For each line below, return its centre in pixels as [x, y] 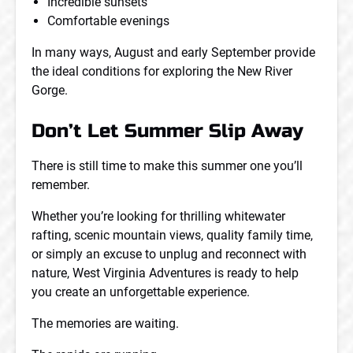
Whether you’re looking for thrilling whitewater [158, 216]
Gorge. [50, 90]
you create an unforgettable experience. [141, 292]
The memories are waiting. [105, 323]
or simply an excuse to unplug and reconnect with [169, 254]
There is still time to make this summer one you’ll [167, 166]
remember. [61, 185]
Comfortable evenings [108, 21]
